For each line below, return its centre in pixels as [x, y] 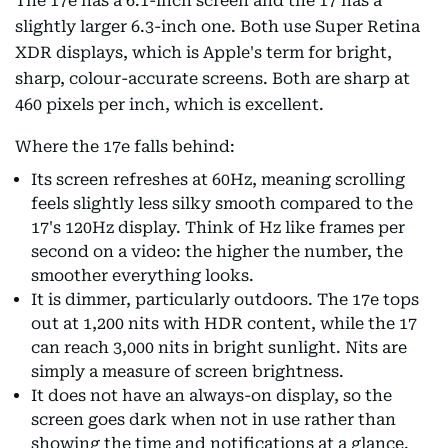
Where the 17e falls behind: [125, 146]
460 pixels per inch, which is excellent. [169, 104]
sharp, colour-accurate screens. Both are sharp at [212, 78]
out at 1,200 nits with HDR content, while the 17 [224, 323]
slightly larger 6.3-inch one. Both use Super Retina [217, 26]
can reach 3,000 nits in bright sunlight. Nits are [219, 347]
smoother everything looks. [142, 275]
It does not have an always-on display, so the [211, 395]
